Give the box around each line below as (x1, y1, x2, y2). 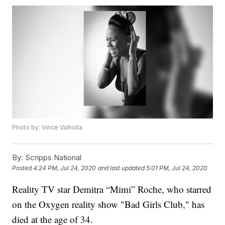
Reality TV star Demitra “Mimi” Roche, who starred (12, 182, 212, 195)
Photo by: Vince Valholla (12, 123, 83, 131)
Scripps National (23, 152, 82, 162)
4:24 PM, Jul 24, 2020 (33, 164, 96, 172)
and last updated (98, 164, 145, 172)
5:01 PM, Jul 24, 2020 (146, 164, 208, 172)
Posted (12, 164, 34, 172)
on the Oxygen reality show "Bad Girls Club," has (12, 197, 205, 210)
